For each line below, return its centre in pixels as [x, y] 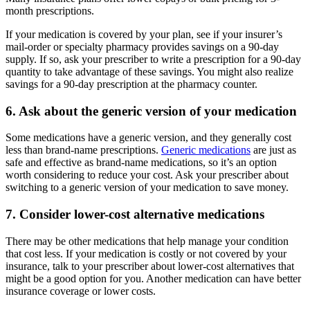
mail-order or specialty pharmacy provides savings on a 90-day [142, 47]
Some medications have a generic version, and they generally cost [148, 138]
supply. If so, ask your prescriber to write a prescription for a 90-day [153, 60]
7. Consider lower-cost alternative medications [135, 215]
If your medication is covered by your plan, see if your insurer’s [144, 35]
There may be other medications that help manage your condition [147, 241]
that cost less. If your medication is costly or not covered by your [146, 253]
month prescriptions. [50, 11]
